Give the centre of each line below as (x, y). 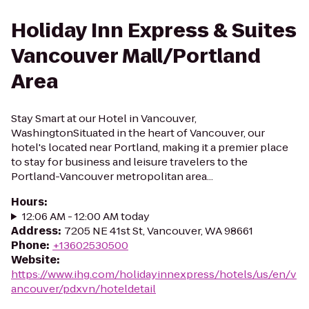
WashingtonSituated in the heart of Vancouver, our (138, 133)
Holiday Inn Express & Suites (154, 31)
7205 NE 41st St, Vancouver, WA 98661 (159, 231)
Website (34, 260)
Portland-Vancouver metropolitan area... (112, 176)
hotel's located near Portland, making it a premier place (150, 147)
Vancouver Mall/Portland (136, 56)
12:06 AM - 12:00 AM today (86, 216)
